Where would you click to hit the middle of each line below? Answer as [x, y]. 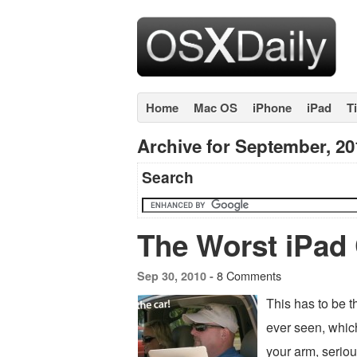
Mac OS [216, 108]
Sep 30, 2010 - [177, 276]
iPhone [272, 108]
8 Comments [249, 275]
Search [168, 177]
